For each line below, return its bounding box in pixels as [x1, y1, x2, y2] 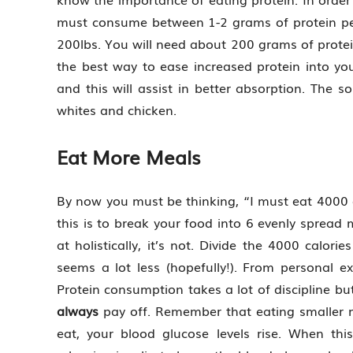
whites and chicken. [57, 99, 176, 119]
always [57, 300, 98, 320]
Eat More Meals [57, 142, 200, 170]
